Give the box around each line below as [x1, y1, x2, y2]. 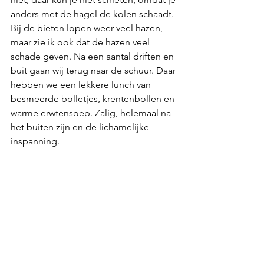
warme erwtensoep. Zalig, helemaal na [11, 107, 173, 119]
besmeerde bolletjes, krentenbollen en [11, 93, 177, 105]
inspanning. [11, 136, 62, 147]
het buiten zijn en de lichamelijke [11, 121, 151, 133]
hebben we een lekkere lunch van [11, 79, 153, 91]
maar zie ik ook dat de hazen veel [11, 37, 152, 48]
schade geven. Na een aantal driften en [11, 51, 176, 62]
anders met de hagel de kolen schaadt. [11, 8, 176, 20]
